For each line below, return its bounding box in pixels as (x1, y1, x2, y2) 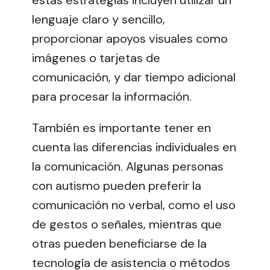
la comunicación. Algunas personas (32, 158, 224, 174)
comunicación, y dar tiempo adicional (32, 69, 236, 85)
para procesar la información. (32, 88, 192, 104)
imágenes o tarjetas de (32, 49, 160, 66)
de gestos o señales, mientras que (32, 216, 222, 232)
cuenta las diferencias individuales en (32, 139, 236, 155)
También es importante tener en (32, 119, 211, 136)
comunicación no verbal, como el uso (32, 196, 236, 213)
